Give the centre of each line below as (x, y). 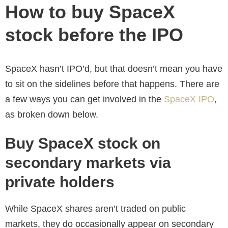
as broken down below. (52, 114)
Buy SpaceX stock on (83, 144)
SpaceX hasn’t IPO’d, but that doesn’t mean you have (114, 68)
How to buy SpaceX (90, 12)
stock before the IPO (94, 35)
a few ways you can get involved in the (84, 99)
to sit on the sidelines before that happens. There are (112, 84)
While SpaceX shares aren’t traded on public (95, 209)
